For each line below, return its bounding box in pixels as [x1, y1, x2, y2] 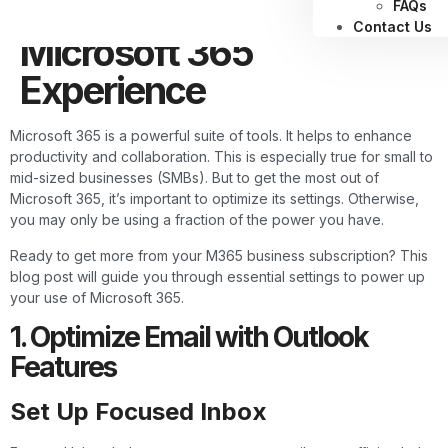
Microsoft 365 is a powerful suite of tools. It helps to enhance [10, 127, 412, 145]
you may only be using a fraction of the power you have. [10, 211, 384, 229]
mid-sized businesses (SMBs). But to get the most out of [10, 169, 379, 187]
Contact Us [353, 18, 433, 36]
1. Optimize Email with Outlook [10, 319, 368, 354]
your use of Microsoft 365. [10, 288, 184, 306]
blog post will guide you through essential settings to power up [10, 267, 425, 285]
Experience [20, 67, 212, 114]
